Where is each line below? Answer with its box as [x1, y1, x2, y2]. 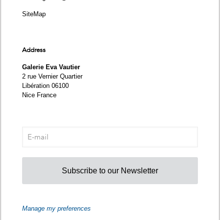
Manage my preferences [22, 205, 91, 213]
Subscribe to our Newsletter [62, 166, 158, 175]
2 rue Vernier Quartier [22, 73, 82, 81]
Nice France [22, 91, 56, 99]
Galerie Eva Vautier [22, 63, 80, 71]
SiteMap [22, 10, 46, 18]
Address [22, 46, 46, 55]
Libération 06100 [22, 82, 69, 90]
